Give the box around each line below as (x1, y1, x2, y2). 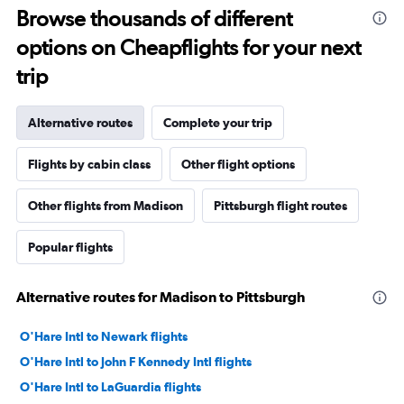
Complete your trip (163, 115, 272, 131)
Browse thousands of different (16, 5, 292, 32)
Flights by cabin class (28, 157, 151, 172)
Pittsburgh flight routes (214, 198, 347, 214)
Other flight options (181, 157, 295, 172)
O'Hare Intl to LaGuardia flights (20, 380, 201, 395)
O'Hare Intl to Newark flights (20, 329, 188, 344)
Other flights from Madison (28, 198, 183, 214)
